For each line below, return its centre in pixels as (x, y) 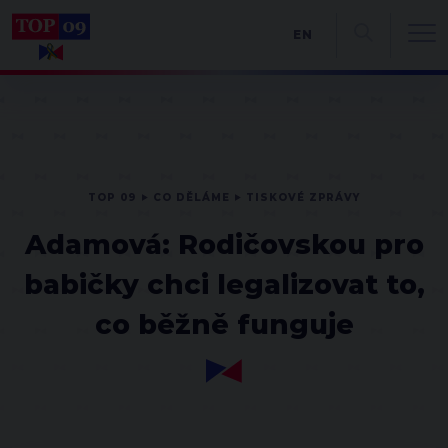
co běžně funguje (224, 324)
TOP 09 (112, 197)
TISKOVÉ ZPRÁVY (303, 197)
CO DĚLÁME (191, 197)
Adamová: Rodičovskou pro (224, 244)
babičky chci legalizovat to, (224, 284)
